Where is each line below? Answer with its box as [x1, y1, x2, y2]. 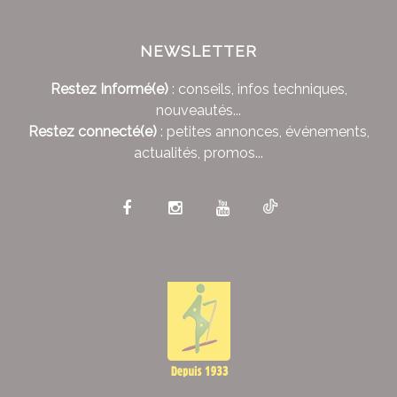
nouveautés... [156, 102, 241, 120]
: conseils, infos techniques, [167, 81, 347, 98]
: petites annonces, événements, [156, 123, 370, 141]
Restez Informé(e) [50, 81, 168, 98]
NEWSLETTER [139, 43, 258, 61]
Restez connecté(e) [27, 123, 157, 141]
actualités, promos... [134, 144, 263, 162]
